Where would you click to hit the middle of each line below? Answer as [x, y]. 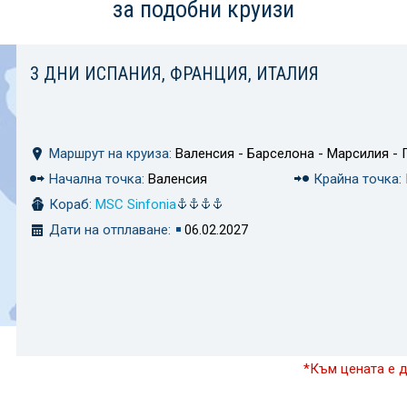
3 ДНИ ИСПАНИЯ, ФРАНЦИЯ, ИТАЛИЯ [174, 74]
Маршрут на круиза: [110, 154]
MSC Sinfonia [136, 204]
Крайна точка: [357, 179]
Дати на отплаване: [110, 230]
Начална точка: [97, 179]
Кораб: [70, 204]
